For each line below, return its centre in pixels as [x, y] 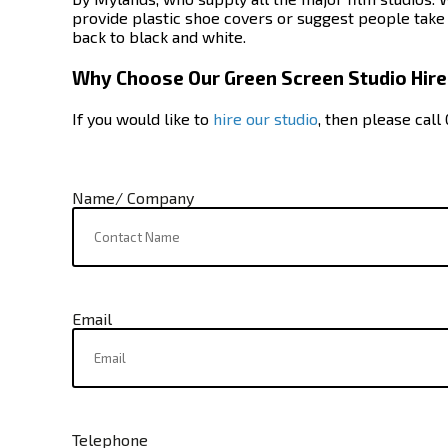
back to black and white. [159, 37]
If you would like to [142, 119]
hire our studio [265, 119]
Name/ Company [133, 198]
